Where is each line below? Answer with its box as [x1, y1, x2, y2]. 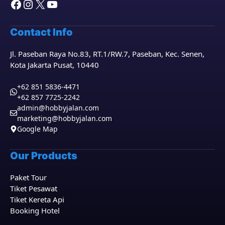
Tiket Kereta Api [10, 194, 64, 204]
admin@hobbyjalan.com [17, 103, 99, 113]
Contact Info [10, 26, 73, 38]
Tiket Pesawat [10, 183, 57, 193]
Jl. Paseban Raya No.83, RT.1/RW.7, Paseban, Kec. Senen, [10, 48, 204, 59]
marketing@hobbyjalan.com [17, 114, 112, 123]
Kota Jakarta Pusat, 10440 [10, 59, 99, 70]
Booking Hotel [10, 205, 60, 215]
